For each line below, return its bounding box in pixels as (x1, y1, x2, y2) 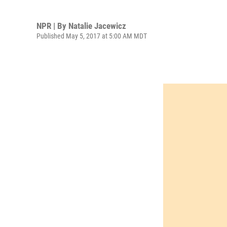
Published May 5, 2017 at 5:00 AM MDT (36, 31, 147, 40)
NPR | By (36, 20, 68, 31)
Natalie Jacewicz (68, 20, 126, 31)
